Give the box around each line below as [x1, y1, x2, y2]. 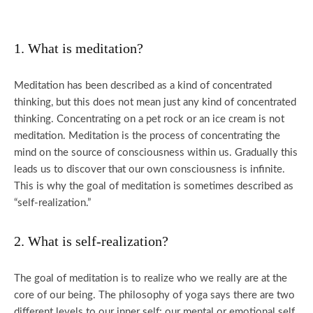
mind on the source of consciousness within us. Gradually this [14, 147, 298, 158]
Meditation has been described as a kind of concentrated [14, 80, 272, 91]
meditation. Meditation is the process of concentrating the [14, 131, 280, 141]
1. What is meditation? [14, 41, 143, 56]
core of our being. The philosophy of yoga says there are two [14, 290, 295, 300]
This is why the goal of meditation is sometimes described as [14, 181, 293, 191]
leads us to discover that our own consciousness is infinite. [14, 164, 285, 175]
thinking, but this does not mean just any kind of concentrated [14, 97, 296, 108]
